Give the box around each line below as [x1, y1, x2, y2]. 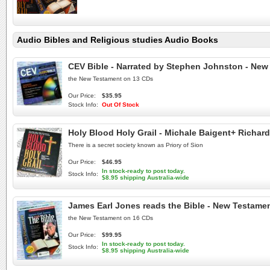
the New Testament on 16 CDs [68, 215, 153, 221]
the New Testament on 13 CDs [68, 75, 153, 82]
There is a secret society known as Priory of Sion [68, 142, 203, 148]
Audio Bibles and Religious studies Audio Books [17, 35, 218, 45]
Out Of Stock [102, 101, 139, 108]
